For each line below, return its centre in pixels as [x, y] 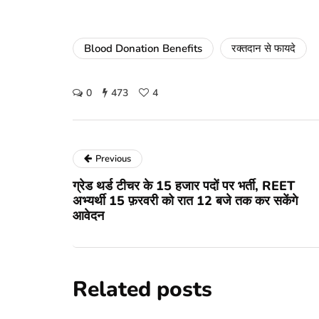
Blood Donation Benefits [143, 48]
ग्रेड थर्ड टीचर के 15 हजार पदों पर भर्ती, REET [184, 185]
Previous [113, 158]
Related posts [142, 289]
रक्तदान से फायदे [263, 48]
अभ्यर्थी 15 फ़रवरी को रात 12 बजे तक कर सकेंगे [185, 200]
